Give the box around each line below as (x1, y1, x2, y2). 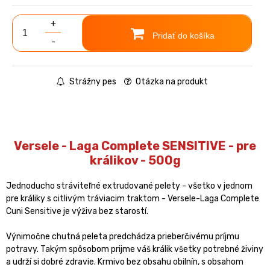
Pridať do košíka (149, 30, 215, 40)
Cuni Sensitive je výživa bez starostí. (6, 206, 148, 216)
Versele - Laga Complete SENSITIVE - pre (14, 138, 256, 153)
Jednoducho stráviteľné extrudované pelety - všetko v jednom (6, 180, 253, 191)
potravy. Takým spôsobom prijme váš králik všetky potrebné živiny (6, 243, 263, 254)
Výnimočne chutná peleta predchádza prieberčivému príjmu (6, 231, 239, 242)
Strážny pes (67, 76, 116, 87)
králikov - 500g (89, 152, 181, 168)
